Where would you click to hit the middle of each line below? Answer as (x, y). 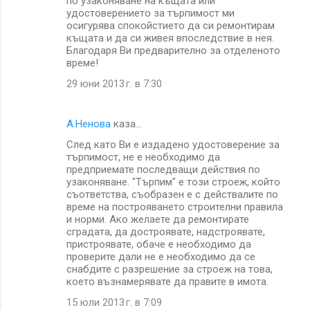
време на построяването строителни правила (175, 207)
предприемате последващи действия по (163, 169)
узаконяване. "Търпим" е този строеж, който (173, 182)
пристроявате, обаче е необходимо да (159, 244)
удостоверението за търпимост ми (151, 13)
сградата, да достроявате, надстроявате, (166, 231)
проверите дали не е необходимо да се (161, 256)
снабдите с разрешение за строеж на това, (170, 269)
